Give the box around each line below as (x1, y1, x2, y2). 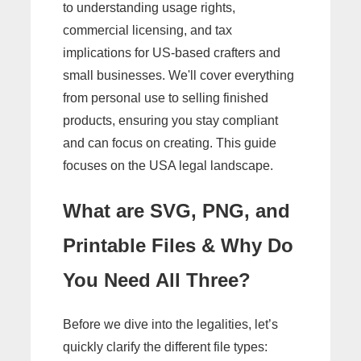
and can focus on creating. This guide (63, 136, 276, 150)
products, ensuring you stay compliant (63, 114, 278, 127)
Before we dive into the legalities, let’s (63, 317, 278, 331)
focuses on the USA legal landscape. (63, 159, 273, 172)
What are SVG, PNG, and (63, 199, 290, 222)
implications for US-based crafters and (63, 46, 280, 60)
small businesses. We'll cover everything (63, 68, 294, 82)
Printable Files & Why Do (63, 234, 293, 256)
